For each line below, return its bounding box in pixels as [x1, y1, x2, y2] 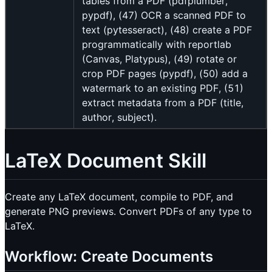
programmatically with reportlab [82, 38, 231, 51]
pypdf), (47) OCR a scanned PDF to [82, 9, 246, 22]
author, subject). [82, 111, 157, 124]
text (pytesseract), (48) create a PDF [82, 24, 252, 36]
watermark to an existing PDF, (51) [82, 82, 243, 95]
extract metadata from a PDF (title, [82, 97, 243, 109]
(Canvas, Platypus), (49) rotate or [82, 53, 237, 66]
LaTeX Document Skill [5, 149, 206, 173]
